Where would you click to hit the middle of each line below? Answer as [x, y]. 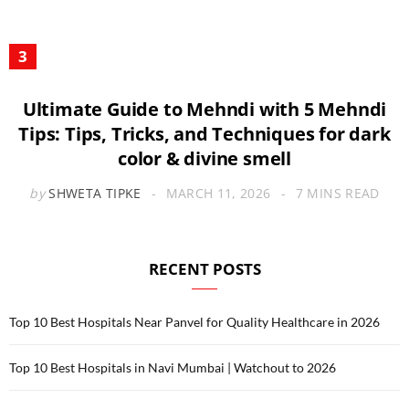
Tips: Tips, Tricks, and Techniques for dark [204, 134]
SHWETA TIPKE [95, 194]
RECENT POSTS [204, 269]
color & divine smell [204, 159]
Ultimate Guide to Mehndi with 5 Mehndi [204, 110]
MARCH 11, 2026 [218, 194]
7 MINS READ [337, 194]
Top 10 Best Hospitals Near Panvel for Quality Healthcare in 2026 [194, 322]
